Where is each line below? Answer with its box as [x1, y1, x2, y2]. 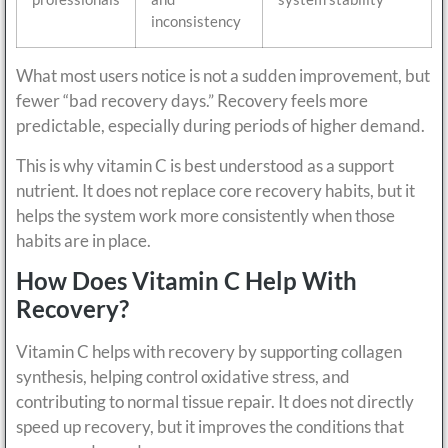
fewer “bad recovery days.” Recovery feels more [16, 90, 368, 112]
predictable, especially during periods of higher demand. [16, 115, 425, 137]
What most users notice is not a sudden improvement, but [16, 65, 430, 87]
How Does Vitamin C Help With [16, 266, 357, 296]
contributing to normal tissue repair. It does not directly [16, 391, 414, 413]
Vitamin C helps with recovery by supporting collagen [16, 341, 402, 363]
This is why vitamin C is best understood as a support [16, 154, 394, 176]
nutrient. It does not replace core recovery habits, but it [16, 179, 415, 201]
